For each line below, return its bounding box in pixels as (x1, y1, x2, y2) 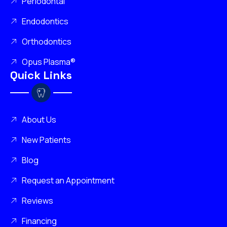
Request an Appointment (21, 175, 115, 186)
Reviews (21, 195, 53, 207)
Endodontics (21, 16, 68, 27)
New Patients (21, 134, 71, 146)
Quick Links (10, 68, 72, 83)
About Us (21, 114, 56, 126)
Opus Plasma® (21, 56, 75, 68)
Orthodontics (21, 36, 71, 48)
